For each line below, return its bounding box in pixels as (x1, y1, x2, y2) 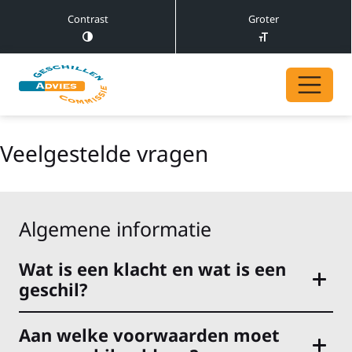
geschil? (19, 277, 88, 302)
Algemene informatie (19, 215, 211, 243)
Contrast (67, 12, 108, 26)
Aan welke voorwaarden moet (19, 323, 280, 347)
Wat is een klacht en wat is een (19, 257, 286, 281)
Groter (248, 12, 279, 26)
